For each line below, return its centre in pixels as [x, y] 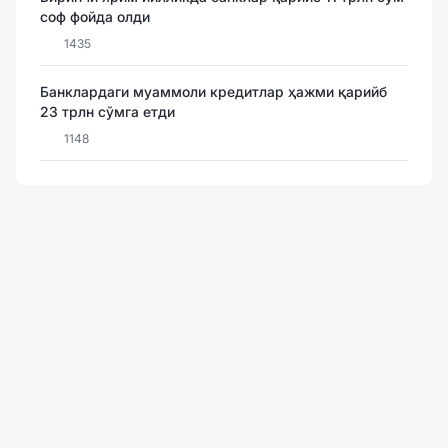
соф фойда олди [95, 17]
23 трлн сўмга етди [107, 112]
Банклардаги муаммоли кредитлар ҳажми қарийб [213, 92]
